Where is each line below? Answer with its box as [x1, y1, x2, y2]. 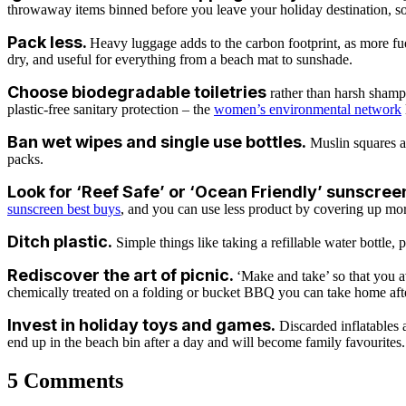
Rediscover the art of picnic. [7, 266, 237, 285]
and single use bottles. [126, 132, 310, 152]
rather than [270, 85, 331, 101]
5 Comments [7, 369, 123, 393]
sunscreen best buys [7, 201, 121, 217]
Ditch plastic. [7, 232, 112, 252]
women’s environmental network [214, 101, 401, 118]
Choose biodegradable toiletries [7, 82, 270, 102]
